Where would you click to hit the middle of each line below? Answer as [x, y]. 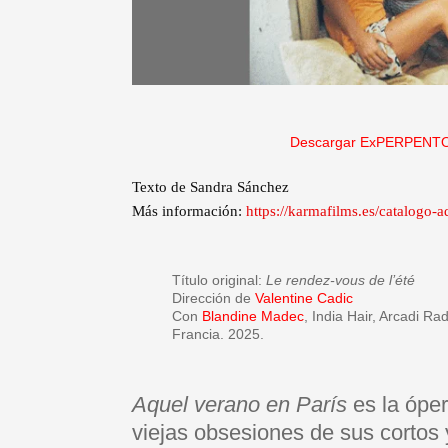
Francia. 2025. [218, 334]
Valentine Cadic [304, 298]
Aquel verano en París [239, 405]
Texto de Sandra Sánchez [210, 187]
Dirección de [213, 298]
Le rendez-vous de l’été [340, 280]
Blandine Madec [253, 316]
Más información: [189, 211]
